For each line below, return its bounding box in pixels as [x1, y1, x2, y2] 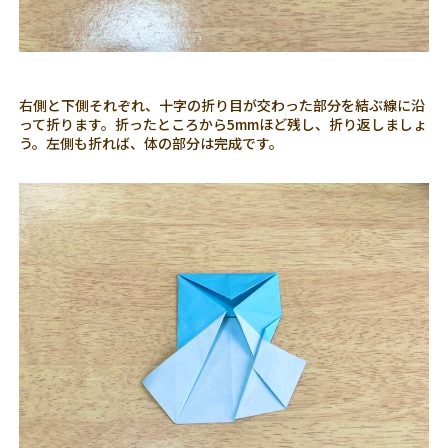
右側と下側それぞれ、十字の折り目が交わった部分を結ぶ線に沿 [19, 95, 426, 116]
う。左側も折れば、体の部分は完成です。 [19, 133, 284, 154]
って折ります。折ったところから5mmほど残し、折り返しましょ [19, 114, 428, 135]
